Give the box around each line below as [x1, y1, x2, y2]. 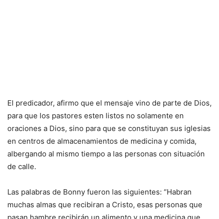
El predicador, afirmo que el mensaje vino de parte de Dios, [7, 98, 212, 108]
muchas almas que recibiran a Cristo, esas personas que [7, 200, 202, 210]
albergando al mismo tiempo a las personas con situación [7, 149, 205, 159]
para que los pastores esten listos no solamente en [7, 111, 184, 121]
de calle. [7, 162, 36, 172]
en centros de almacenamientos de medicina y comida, [7, 136, 197, 146]
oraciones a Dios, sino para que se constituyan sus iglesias [7, 124, 211, 133]
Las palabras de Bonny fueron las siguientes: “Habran [7, 187, 192, 197]
